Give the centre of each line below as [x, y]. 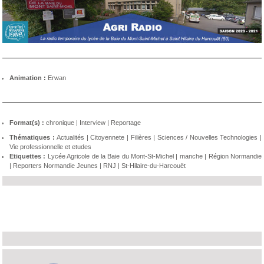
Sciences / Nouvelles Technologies [207, 137]
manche [191, 156]
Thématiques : [33, 137]
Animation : [29, 77]
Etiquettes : [29, 156]
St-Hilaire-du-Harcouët [154, 165]
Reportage [126, 122]
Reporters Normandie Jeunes [55, 165]
